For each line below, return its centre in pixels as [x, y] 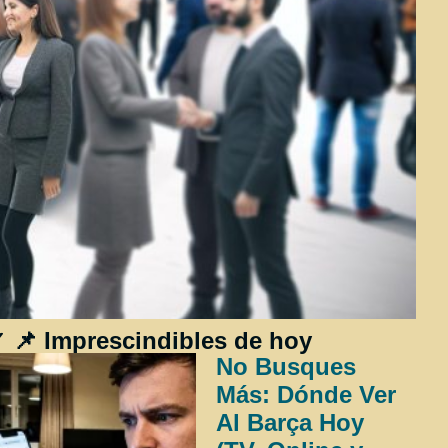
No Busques [286, 367]
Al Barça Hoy [290, 423]
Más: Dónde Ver [306, 395]
